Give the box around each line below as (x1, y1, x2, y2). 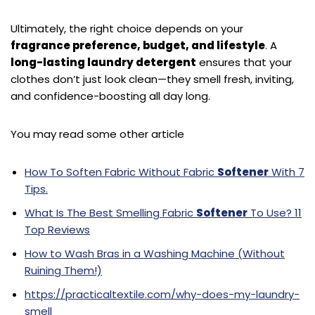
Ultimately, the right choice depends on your (11, 21, 243, 37)
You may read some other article (11, 127, 184, 142)
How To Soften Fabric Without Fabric (25, 165, 217, 180)
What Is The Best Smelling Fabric (25, 205, 196, 221)
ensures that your (196, 55, 292, 70)
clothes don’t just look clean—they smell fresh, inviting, (11, 72, 294, 87)
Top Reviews (25, 222, 90, 238)
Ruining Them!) (25, 263, 102, 278)
